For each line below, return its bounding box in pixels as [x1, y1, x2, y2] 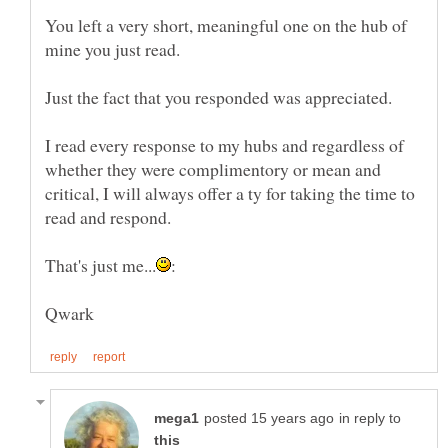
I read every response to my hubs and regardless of [45, 132, 404, 157]
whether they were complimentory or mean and [45, 156, 381, 181]
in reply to [339, 410, 401, 426]
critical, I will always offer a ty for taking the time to [45, 180, 415, 205]
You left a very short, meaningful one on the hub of [45, 12, 407, 37]
